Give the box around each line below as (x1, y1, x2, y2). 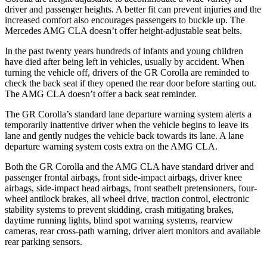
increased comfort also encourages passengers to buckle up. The (5, 14, 245, 25)
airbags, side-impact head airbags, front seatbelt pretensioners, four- (5, 182, 257, 193)
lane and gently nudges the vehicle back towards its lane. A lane (5, 130, 244, 141)
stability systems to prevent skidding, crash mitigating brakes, (5, 204, 234, 215)
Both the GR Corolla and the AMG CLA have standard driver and (5, 161, 254, 172)
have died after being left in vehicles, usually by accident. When (5, 56, 244, 67)
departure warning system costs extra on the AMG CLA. (5, 141, 218, 151)
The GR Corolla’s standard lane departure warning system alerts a (5, 108, 252, 119)
